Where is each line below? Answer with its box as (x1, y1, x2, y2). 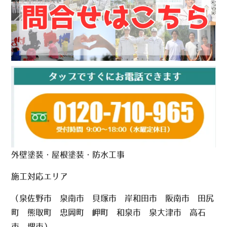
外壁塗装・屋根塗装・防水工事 (11, 150, 133, 159)
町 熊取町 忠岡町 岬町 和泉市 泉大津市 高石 (11, 208, 206, 217)
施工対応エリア (11, 172, 68, 181)
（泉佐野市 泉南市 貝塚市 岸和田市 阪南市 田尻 (11, 194, 214, 203)
